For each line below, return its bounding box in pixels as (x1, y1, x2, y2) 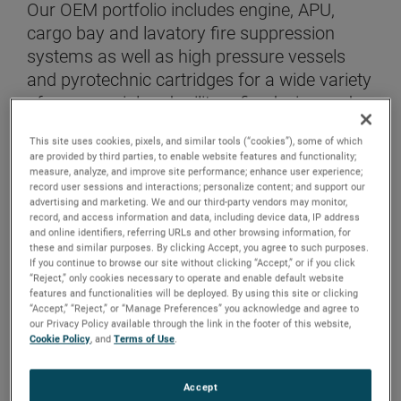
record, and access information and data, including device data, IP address (30, 210, 361, 224)
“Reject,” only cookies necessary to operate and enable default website (30, 271, 345, 285)
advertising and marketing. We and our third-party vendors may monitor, (30, 195, 348, 209)
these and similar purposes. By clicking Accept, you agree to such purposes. (30, 241, 370, 254)
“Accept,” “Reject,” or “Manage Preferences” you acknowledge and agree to (30, 302, 360, 315)
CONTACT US (45, 177, 126, 194)
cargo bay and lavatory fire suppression (27, 22, 335, 45)
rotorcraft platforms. (27, 115, 186, 138)
